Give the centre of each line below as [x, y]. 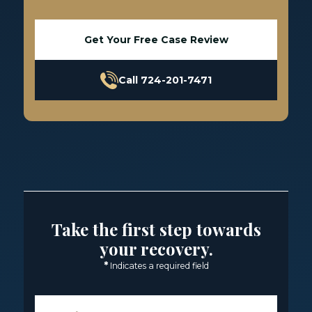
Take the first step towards [156, 229]
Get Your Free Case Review [156, 40]
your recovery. [156, 249]
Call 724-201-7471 [165, 80]
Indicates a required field [159, 266]
